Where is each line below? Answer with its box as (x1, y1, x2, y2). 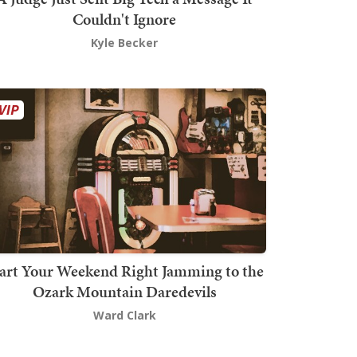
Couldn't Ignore (73, 8, 176, 31)
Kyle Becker (91, 35, 158, 51)
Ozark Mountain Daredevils (32, 280, 217, 303)
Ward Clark (92, 307, 156, 323)
